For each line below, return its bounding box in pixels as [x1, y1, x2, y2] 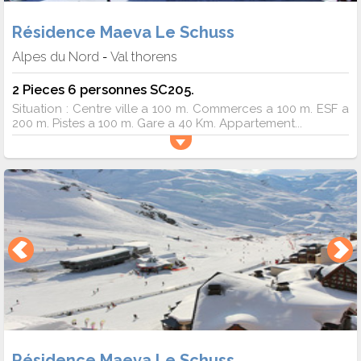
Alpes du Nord [12, 48, 99, 64]
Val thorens [110, 48, 177, 64]
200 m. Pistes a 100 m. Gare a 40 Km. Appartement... [12, 115, 302, 131]
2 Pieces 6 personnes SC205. [12, 81, 194, 98]
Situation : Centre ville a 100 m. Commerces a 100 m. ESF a [12, 101, 349, 116]
